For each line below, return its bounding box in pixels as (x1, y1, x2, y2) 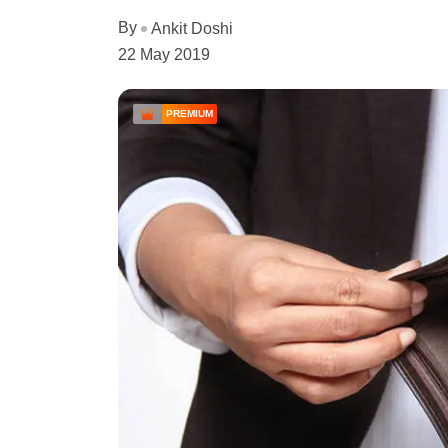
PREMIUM (166, 107, 213, 119)
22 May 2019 (118, 45, 210, 63)
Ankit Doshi (151, 19, 233, 37)
